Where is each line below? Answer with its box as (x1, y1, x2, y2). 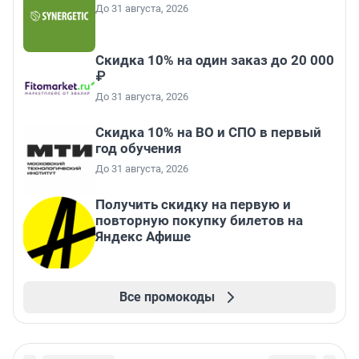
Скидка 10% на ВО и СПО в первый (95, 124, 321, 141)
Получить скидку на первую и (95, 196, 291, 213)
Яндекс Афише (95, 228, 191, 245)
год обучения (95, 140, 182, 157)
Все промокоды (119, 289, 215, 305)
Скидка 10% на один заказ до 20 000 (95, 52, 334, 69)
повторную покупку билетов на (95, 212, 303, 229)
